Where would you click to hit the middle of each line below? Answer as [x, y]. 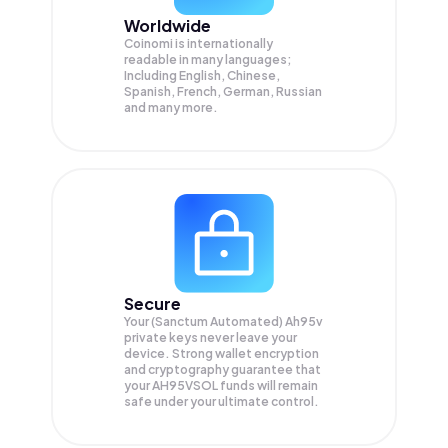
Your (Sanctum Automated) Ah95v [223, 322]
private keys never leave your [210, 338]
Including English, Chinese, [202, 75]
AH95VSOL [186, 386]
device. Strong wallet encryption [221, 354]
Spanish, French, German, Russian [223, 91]
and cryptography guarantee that [222, 370]
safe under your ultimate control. [221, 402]
